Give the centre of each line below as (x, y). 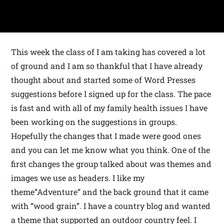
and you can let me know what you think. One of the (111, 150)
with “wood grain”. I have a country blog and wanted (111, 206)
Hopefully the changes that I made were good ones (106, 136)
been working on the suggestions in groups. (94, 122)
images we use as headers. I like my (78, 178)
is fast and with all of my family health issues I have (109, 108)
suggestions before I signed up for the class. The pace (111, 94)
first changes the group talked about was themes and (111, 164)
